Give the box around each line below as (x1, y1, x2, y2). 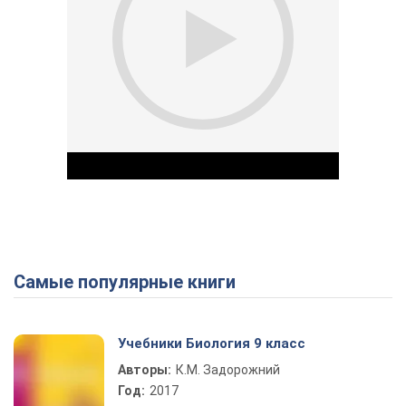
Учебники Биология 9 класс (118, 335, 305, 352)
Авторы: (118, 362, 171, 377)
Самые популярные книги (25, 271, 236, 293)
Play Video (203, 271, 333, 301)
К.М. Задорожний (176, 362, 280, 377)
